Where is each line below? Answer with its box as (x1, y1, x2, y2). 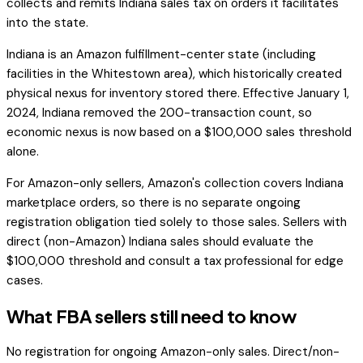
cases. (6, 271, 43, 288)
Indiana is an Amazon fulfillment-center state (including (6, 45, 316, 62)
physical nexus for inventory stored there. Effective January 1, (6, 84, 349, 101)
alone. (6, 143, 39, 160)
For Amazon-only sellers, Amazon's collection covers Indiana (6, 174, 344, 191)
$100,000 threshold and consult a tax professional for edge (6, 252, 344, 269)
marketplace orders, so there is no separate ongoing (6, 194, 301, 211)
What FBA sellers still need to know (6, 305, 297, 328)
